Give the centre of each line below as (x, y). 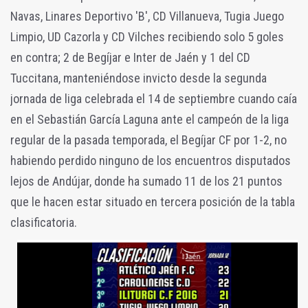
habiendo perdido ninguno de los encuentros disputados (151, 160)
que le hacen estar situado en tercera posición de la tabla (153, 201)
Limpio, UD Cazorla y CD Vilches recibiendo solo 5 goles (147, 36)
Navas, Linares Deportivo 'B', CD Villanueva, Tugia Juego (147, 16)
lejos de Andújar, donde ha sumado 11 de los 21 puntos (146, 181)
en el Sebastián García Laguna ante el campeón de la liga (150, 119)
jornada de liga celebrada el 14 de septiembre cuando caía (154, 98)
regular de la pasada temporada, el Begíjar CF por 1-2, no (148, 140)
